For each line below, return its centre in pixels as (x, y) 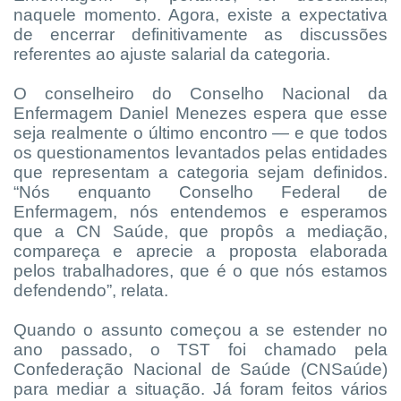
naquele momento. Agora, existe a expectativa (200, 14)
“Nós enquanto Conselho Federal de (200, 192)
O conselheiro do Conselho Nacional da (200, 93)
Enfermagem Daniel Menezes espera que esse (200, 113)
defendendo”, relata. (91, 290)
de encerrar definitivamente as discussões (200, 34)
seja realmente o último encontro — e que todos (200, 132)
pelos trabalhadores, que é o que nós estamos (200, 270)
